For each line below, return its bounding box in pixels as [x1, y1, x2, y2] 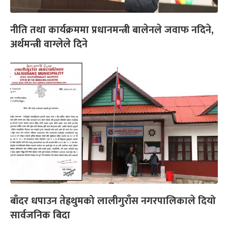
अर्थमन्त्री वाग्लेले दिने [10, 36, 88, 53]
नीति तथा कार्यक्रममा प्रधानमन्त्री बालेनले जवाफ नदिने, [10, 21, 214, 39]
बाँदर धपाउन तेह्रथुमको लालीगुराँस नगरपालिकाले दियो [10, 192, 216, 210]
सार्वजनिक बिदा [10, 207, 70, 224]
